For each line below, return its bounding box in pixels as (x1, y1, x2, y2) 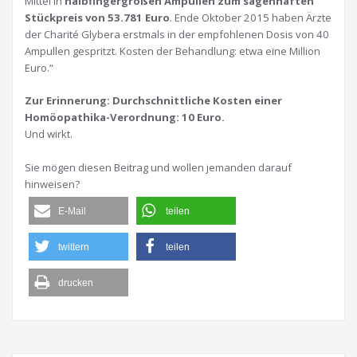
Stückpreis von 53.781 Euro (25, 10, 170, 25)
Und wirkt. (25, 127, 73, 141)
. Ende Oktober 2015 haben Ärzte (170, 10, 331, 25)
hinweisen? (25, 177, 80, 191)
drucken (58, 277, 93, 288)
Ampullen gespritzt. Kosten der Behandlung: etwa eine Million (25, 44, 320, 58)
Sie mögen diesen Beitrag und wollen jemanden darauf (25, 160, 292, 175)
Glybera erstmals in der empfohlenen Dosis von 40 (79, 27, 329, 41)
